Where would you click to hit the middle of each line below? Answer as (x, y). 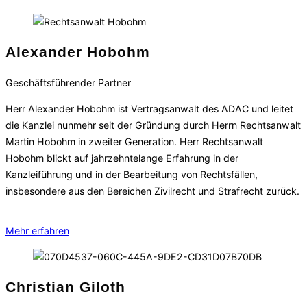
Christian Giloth (65, 287)
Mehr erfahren (37, 231)
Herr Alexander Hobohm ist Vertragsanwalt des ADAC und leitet (149, 109)
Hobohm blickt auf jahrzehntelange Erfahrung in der (122, 158)
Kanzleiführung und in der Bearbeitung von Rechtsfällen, (132, 175)
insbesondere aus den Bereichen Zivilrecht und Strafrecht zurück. (152, 191)
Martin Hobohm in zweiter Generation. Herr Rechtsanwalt (134, 142)
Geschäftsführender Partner (68, 82)
